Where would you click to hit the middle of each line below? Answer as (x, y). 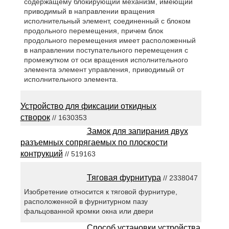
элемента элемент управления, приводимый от (104, 70)
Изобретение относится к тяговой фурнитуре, (100, 192)
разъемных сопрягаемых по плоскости (94, 143)
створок (35, 118)
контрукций (41, 154)
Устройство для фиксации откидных (88, 106)
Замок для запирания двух (137, 131)
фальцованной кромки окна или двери (88, 211)
